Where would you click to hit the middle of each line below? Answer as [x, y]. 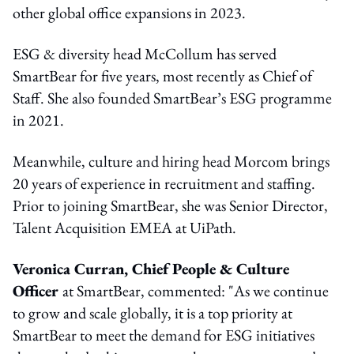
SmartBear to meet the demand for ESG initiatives [164, 335]
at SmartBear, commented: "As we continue [196, 290]
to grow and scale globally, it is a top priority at [153, 313]
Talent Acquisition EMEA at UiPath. [124, 227]
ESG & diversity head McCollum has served [145, 53]
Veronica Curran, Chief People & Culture [151, 268]
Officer [38, 290]
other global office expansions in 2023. [129, 12]
